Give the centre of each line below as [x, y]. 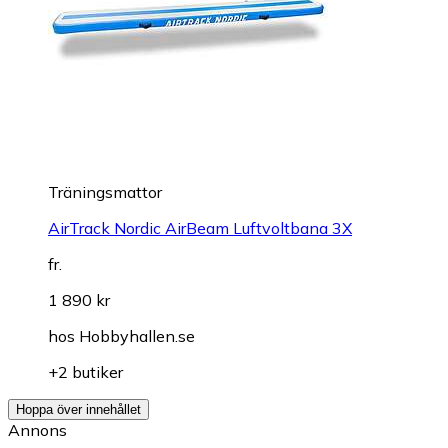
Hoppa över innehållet [78, 409]
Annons [37, 429]
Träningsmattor [105, 191]
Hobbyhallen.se [137, 335]
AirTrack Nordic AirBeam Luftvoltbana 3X [200, 227]
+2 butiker [85, 371]
